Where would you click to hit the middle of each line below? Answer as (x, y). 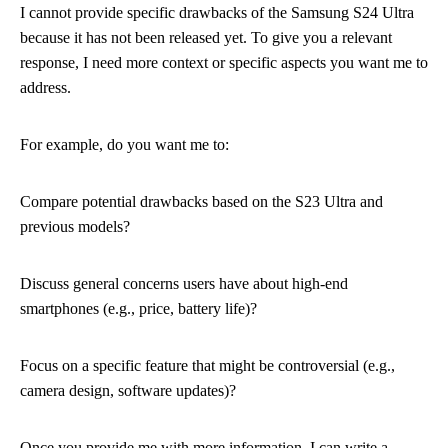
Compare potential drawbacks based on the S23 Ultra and (201, 201)
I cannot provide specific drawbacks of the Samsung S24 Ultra (217, 12)
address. (45, 87)
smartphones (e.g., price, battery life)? (138, 308)
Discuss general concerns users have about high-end (184, 283)
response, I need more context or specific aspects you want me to (224, 62)
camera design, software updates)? (128, 390)
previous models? (75, 226)
